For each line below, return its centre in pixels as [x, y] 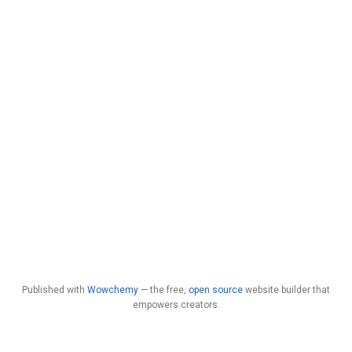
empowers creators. [176, 305]
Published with [55, 290]
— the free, [163, 290]
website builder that [286, 290]
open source [216, 290]
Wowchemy [113, 290]
